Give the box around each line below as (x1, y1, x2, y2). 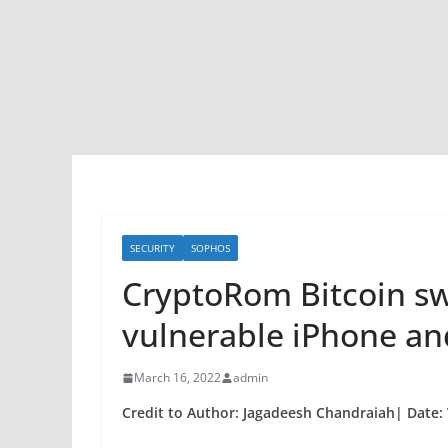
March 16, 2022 (134, 369, 221, 386)
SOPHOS (191, 241, 230, 255)
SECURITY (130, 241, 175, 255)
